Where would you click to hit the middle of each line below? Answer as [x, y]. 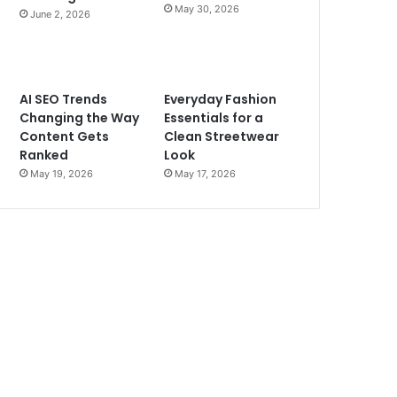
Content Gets [65, 136]
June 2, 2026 [61, 14]
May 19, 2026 [62, 173]
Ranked [44, 155]
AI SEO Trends [64, 99]
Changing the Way [80, 117]
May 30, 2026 [207, 8]
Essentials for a [214, 117]
